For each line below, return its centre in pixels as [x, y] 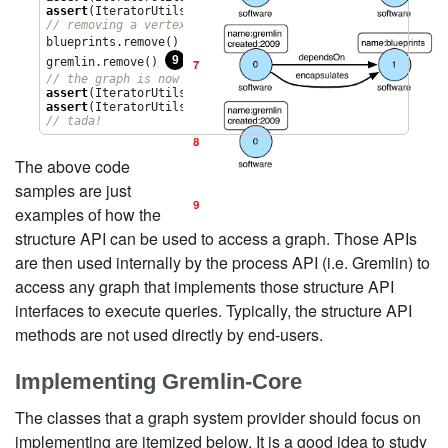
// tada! [74, 120]
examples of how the [88, 214]
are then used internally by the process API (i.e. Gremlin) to [222, 262]
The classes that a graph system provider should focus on [218, 417]
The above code [72, 166]
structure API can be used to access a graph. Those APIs [216, 238]
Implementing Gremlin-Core [158, 381]
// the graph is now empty [134, 78]
